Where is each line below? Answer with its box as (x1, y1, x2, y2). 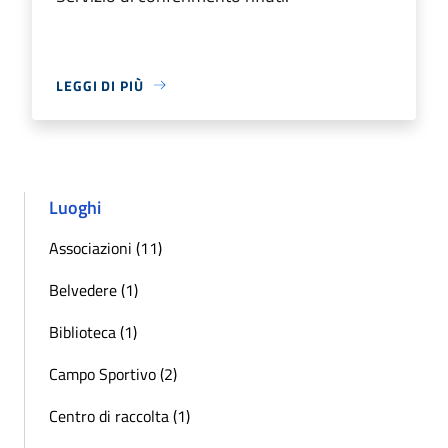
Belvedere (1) (49, 277, 138, 302)
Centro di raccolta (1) (49, 403, 190, 428)
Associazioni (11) (49, 235, 162, 260)
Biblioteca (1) (49, 319, 137, 344)
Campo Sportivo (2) (49, 361, 177, 386)
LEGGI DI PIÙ (56, 74, 144, 96)
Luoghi (49, 193, 101, 221)
